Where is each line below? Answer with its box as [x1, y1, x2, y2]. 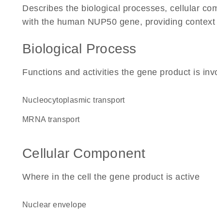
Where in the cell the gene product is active [22, 172, 200, 182]
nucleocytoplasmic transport [28, 96, 125, 104]
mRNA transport [29, 115, 80, 124]
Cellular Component [22, 146, 146, 161]
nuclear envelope [28, 201, 87, 209]
